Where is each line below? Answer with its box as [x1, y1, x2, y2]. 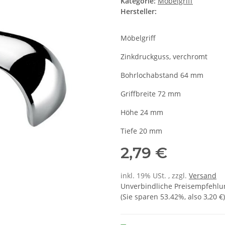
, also [184, 192, 203, 202]
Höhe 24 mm [121, 107, 163, 118]
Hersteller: [121, 7, 157, 17]
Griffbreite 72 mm [121, 89, 181, 99]
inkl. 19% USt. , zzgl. [121, 171, 189, 181]
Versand [189, 171, 216, 181]
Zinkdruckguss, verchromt [121, 52, 207, 62]
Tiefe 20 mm [121, 126, 162, 136]
